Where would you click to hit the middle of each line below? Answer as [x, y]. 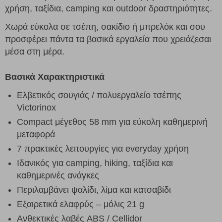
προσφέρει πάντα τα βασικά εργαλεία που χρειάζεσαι [108, 39]
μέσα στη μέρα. [35, 51]
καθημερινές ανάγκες [58, 175]
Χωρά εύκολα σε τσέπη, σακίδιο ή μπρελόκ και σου [105, 27]
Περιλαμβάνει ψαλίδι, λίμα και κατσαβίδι [94, 190]
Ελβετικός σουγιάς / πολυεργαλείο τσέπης [99, 95]
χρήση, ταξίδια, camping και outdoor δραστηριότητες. [109, 8]
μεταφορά [36, 134]
